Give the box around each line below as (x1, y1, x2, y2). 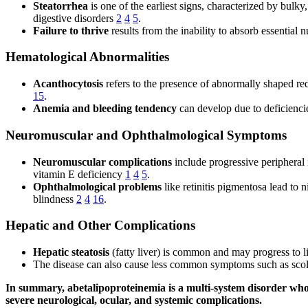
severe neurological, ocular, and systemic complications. (5, 294, 262, 306)
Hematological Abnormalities (5, 49, 169, 65)
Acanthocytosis (33, 78, 103, 90)
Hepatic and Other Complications (5, 218, 195, 233)
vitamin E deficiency (33, 168, 125, 180)
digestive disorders (33, 12, 116, 24)
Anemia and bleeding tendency (33, 102, 177, 115)
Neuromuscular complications (33, 155, 172, 168)
